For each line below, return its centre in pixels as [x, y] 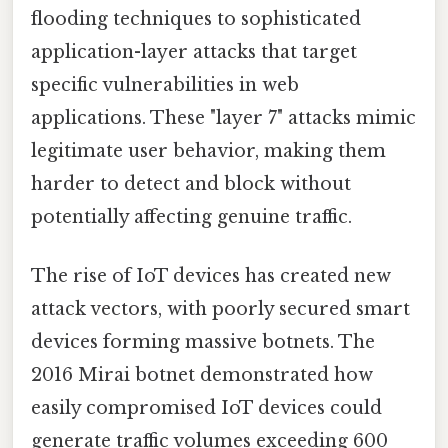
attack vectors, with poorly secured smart [220, 308]
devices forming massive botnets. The [203, 341]
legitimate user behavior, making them [208, 150]
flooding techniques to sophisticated [196, 18]
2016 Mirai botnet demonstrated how [202, 374]
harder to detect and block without [191, 183]
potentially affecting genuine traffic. [191, 216]
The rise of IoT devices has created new [211, 275]
